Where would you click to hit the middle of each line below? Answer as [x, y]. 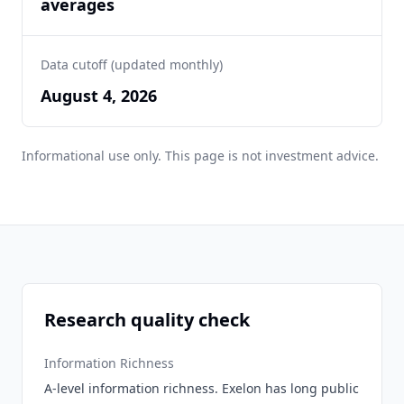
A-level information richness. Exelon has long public [202, 388]
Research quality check [147, 320]
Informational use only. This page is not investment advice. [200, 156]
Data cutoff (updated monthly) [132, 64]
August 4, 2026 [99, 96]
